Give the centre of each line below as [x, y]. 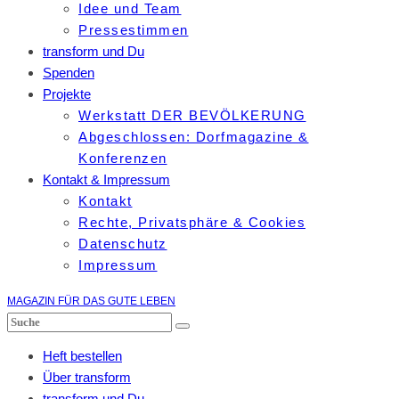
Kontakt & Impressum [106, 179]
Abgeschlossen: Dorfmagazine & [194, 136]
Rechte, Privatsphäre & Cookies [192, 222]
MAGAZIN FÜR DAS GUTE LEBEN [91, 301]
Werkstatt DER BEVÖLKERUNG [192, 115]
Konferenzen [123, 158]
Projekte [67, 94]
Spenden [69, 72]
